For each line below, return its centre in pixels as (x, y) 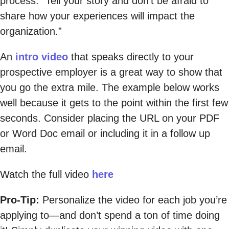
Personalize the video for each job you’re (133, 200)
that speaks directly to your (131, 57)
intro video (42, 57)
